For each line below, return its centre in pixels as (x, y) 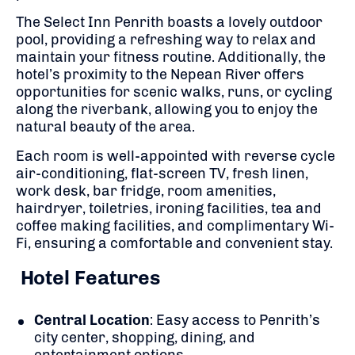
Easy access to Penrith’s (238, 320)
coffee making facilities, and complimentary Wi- (175, 225)
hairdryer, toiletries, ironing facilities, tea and (169, 208)
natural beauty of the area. (105, 126)
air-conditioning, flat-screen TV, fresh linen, (162, 173)
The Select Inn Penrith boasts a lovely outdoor (169, 22)
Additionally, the (272, 57)
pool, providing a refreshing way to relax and (166, 39)
